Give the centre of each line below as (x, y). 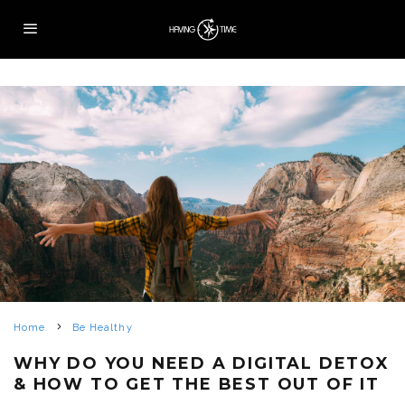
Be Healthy (102, 328)
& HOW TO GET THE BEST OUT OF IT (197, 385)
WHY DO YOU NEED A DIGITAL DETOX (202, 364)
